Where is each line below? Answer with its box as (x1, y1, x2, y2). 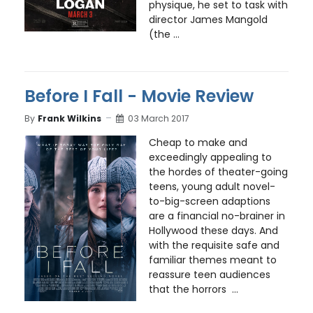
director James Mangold (148, 13, 268, 27)
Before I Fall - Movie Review (24, 85, 254, 108)
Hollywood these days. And (148, 224, 278, 238)
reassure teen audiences (148, 268, 270, 282)
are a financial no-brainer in (148, 209, 285, 224)
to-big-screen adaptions (148, 194, 270, 209)
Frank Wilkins (38, 112, 101, 124)
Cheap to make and (148, 136, 247, 150)
